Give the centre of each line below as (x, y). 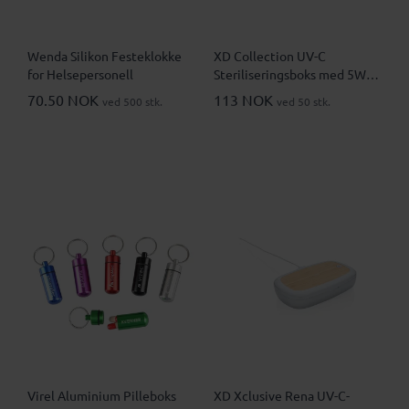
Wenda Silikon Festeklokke (105, 56)
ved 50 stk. (304, 102)
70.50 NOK (65, 100)
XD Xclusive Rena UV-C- (282, 396)
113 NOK (245, 100)
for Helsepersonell (80, 74)
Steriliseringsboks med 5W (290, 74)
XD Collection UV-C (270, 56)
